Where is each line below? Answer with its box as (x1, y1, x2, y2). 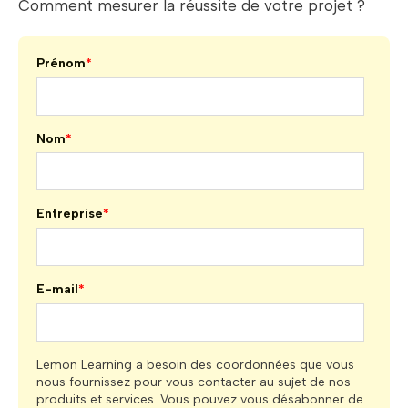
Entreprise (36, 206, 103, 222)
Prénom (36, 56, 86, 72)
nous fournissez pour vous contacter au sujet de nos (36, 373, 351, 390)
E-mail (36, 281, 78, 298)
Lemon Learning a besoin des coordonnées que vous (36, 356, 354, 372)
